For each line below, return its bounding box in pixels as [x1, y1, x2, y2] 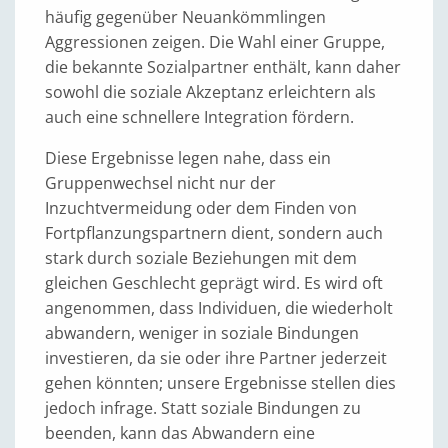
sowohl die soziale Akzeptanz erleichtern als [45, 81, 376, 103]
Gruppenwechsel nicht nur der [45, 172, 276, 194]
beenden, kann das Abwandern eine [45, 422, 315, 444]
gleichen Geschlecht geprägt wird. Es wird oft [45, 272, 383, 294]
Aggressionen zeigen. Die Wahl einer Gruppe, [45, 31, 385, 53]
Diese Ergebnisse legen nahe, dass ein [45, 147, 331, 169]
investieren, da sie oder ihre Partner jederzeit [45, 347, 387, 369]
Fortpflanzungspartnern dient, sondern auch [45, 222, 383, 244]
